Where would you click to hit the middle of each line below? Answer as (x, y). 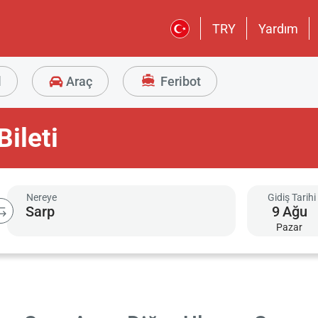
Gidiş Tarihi (292, 197)
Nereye (41, 197)
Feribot (179, 81)
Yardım (278, 28)
